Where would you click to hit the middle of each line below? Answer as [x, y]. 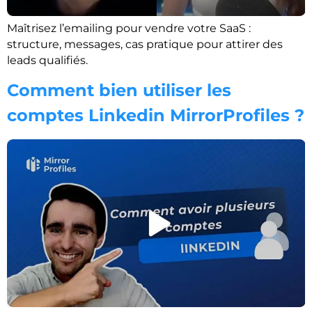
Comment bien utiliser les [119, 91]
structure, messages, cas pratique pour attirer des [145, 44]
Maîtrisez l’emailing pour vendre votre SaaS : [129, 28]
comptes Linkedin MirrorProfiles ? [156, 116]
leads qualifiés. [47, 60]
